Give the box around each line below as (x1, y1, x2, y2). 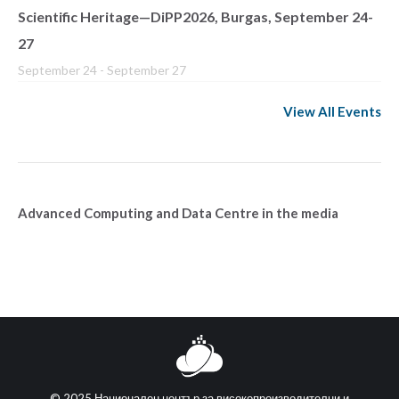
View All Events (283, 103, 381, 120)
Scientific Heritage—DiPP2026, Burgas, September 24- (18, 8, 373, 26)
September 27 (107, 62, 186, 78)
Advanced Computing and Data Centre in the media (18, 205, 338, 222)
